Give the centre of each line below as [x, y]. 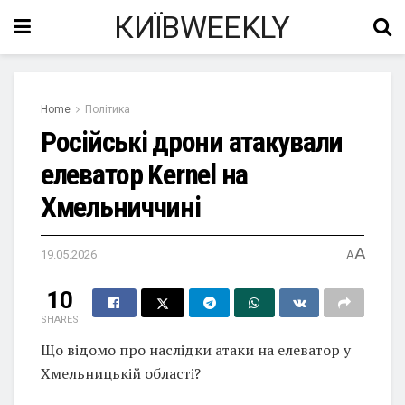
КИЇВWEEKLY [202, 27]
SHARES [60, 319]
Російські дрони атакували [192, 142]
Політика [108, 109]
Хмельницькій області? [121, 373]
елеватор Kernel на [144, 174]
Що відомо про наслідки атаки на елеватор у [196, 349]
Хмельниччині [121, 207]
